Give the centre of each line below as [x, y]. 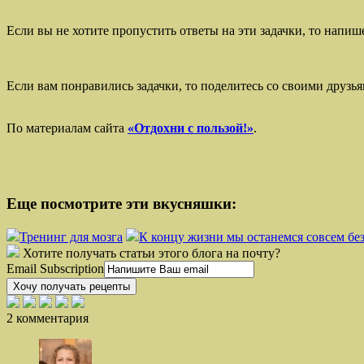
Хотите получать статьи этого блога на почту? [152, 253]
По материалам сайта [67, 128]
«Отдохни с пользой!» [191, 128]
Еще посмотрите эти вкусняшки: [121, 204]
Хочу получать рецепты [71, 286]
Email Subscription [55, 268]
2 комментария [48, 318]
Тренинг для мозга [71, 236]
